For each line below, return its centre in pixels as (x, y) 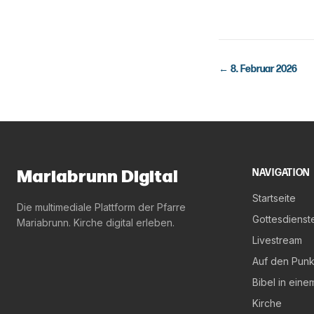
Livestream (277, 240)
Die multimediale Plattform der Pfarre (101, 207)
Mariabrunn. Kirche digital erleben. (96, 223)
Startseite (274, 198)
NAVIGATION (281, 173)
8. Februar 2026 (264, 69)
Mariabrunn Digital (97, 177)
